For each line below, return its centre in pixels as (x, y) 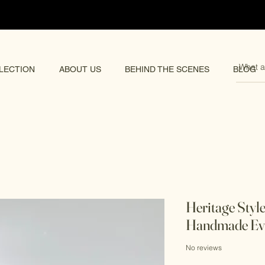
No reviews (204, 248)
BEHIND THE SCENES (167, 69)
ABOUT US (80, 69)
